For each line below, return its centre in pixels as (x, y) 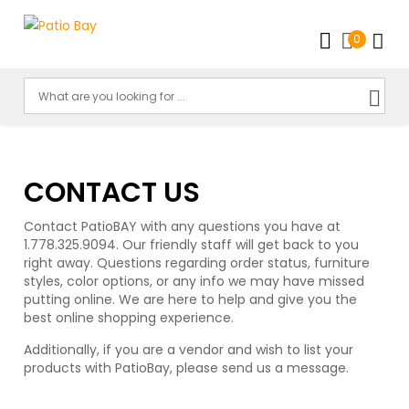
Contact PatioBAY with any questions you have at (183, 226)
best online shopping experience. (129, 318)
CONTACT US (112, 193)
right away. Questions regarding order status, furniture (197, 263)
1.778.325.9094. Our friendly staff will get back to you (192, 245)
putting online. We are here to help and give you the (191, 299)
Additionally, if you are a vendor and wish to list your (189, 350)
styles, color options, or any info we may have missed (194, 281)
